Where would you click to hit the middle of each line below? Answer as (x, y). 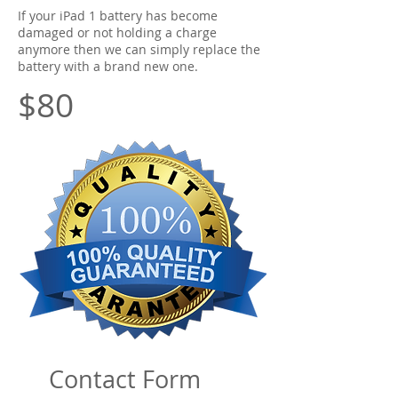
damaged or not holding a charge (117, 32)
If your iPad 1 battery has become (118, 16)
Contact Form (125, 379)
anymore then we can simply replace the (139, 49)
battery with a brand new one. (108, 66)
